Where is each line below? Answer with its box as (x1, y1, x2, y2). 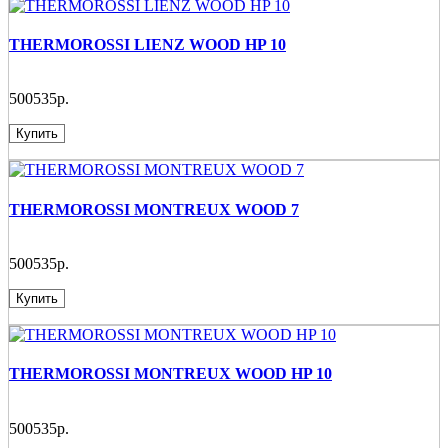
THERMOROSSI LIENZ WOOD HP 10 (9, 36, 286, 54)
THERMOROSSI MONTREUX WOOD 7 (9, 200, 299, 218)
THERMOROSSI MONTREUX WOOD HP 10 (9, 365, 332, 383)
